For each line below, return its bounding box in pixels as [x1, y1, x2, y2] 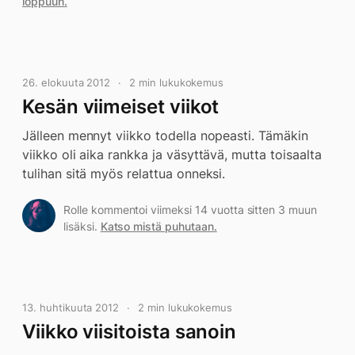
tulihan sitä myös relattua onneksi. [22, 166, 226, 181]
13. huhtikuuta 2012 [22, 301, 120, 314]
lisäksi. [63, 219, 101, 233]
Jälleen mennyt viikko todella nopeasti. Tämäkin [22, 128, 308, 143]
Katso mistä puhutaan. [100, 219, 217, 233]
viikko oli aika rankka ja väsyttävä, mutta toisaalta [22, 147, 322, 162]
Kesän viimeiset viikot [22, 95, 219, 118]
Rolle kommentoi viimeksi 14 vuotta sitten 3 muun [63, 203, 317, 216]
